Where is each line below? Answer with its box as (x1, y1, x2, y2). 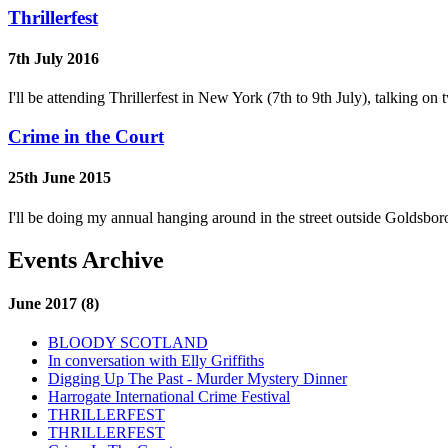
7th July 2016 (8, 50, 99, 68)
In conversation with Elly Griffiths (48, 352, 264, 370)
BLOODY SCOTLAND (48, 334, 208, 352)
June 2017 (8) (8, 294, 99, 312)
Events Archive (8, 246, 164, 273)
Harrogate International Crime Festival (48, 388, 290, 406)
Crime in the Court (8, 126, 164, 148)
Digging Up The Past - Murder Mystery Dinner (48, 370, 347, 388)
